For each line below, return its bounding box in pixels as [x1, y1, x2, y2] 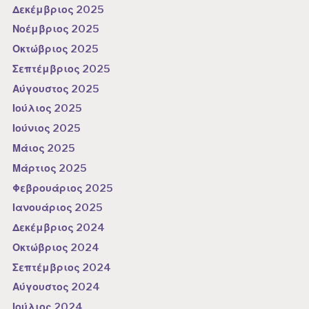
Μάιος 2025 [12, 142, 76, 154]
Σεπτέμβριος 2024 [12, 261, 112, 274]
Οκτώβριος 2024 [12, 241, 100, 254]
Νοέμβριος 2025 [12, 23, 100, 36]
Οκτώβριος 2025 [12, 43, 99, 56]
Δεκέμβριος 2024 [12, 221, 106, 235]
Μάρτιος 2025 [12, 161, 88, 175]
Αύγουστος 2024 [12, 281, 101, 294]
